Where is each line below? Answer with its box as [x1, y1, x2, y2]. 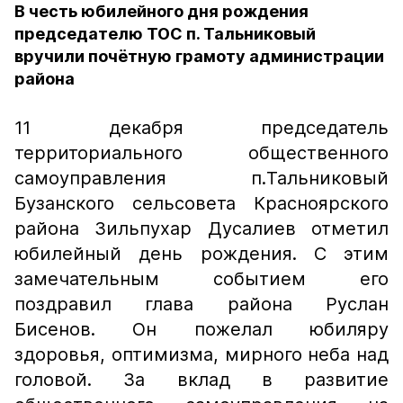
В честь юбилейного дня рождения [14, 2, 309, 21]
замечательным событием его [14, 268, 389, 290]
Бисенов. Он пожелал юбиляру [14, 318, 389, 340]
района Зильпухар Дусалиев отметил [14, 218, 389, 239]
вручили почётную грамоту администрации [14, 47, 384, 66]
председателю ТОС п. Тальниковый [14, 24, 316, 43]
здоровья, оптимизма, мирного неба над [14, 344, 389, 365]
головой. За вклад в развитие [14, 369, 389, 390]
